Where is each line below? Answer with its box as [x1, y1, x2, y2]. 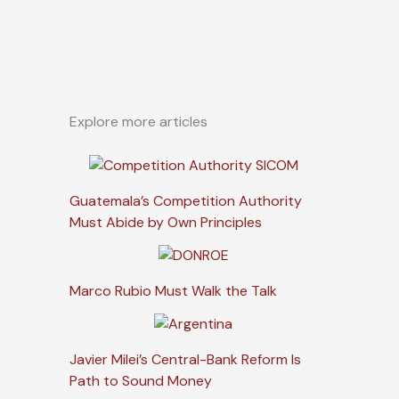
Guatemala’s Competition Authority [69, 191, 302, 211]
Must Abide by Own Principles [69, 213, 262, 232]
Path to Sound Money [69, 371, 212, 391]
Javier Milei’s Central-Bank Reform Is [69, 350, 301, 370]
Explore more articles [69, 112, 208, 132]
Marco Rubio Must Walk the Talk [69, 281, 277, 301]
